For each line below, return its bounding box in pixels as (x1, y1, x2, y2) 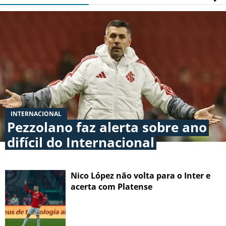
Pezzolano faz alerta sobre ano (7, 118, 207, 137)
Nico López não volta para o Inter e (71, 170, 210, 182)
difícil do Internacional (7, 133, 154, 152)
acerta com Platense (71, 181, 152, 193)
